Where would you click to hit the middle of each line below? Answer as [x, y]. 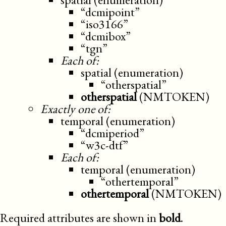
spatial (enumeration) [132, 73]
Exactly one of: [75, 109]
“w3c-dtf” [104, 145]
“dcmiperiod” [112, 133]
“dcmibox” [106, 36]
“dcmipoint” [110, 12]
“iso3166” [104, 24]
